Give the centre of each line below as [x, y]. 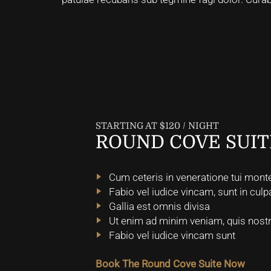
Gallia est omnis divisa [159, 206]
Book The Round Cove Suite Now [170, 264]
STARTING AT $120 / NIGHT [157, 126]
